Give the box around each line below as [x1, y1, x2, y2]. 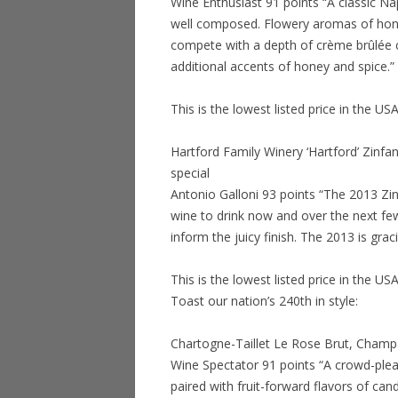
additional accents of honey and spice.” [171, 58, 394, 75]
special [171, 164, 210, 181]
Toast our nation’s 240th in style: [171, 292, 358, 309]
